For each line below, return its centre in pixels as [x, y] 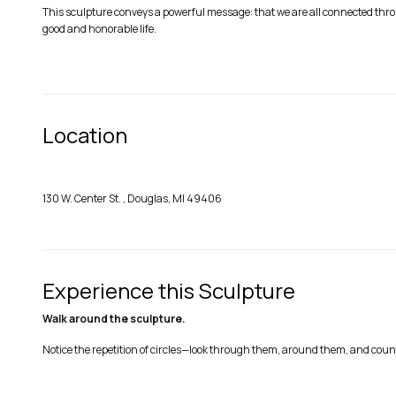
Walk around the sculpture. [114, 319]
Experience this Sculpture [169, 290]
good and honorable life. [99, 29]
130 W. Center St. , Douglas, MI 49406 [132, 198]
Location [85, 135]
